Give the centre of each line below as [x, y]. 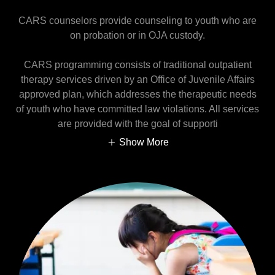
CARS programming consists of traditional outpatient [137, 65]
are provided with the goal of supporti [137, 124]
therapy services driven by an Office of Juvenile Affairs [137, 79]
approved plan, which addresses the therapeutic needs [137, 94]
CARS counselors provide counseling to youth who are [137, 21]
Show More [144, 142]
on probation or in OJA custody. [137, 35]
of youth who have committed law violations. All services [137, 109]
